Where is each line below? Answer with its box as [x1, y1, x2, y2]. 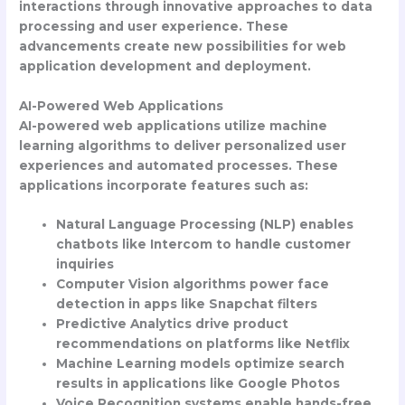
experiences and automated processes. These [19, 157, 339, 173]
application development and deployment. [19, 58, 312, 73]
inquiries [56, 257, 115, 272]
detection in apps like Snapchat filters [56, 297, 318, 312]
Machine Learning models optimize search [56, 356, 345, 372]
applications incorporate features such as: [19, 177, 309, 193]
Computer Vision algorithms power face [56, 277, 330, 292]
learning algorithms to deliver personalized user [19, 137, 347, 153]
